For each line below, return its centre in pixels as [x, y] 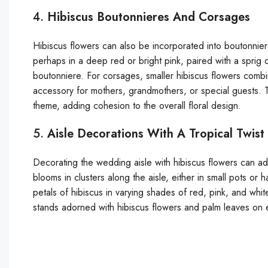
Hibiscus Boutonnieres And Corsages [149, 17]
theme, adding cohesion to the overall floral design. [137, 106]
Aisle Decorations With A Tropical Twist [156, 134]
